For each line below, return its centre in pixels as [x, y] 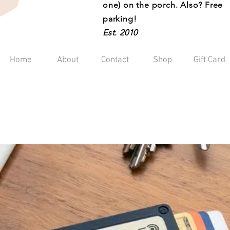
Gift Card [209, 60]
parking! [120, 19]
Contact [115, 60]
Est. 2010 [120, 33]
